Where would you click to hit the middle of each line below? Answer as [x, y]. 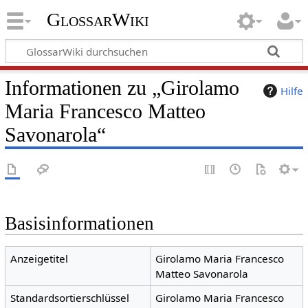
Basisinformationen [79, 223]
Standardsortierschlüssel [70, 298]
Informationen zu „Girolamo [122, 88]
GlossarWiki [98, 20]
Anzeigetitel [40, 259]
